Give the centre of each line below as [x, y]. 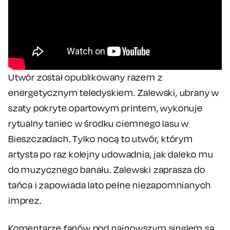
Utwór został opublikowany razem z [85, 77]
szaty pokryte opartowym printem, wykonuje [106, 108]
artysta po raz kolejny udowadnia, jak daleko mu [111, 154]
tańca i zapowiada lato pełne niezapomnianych [110, 185]
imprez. [25, 200]
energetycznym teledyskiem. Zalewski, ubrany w [114, 92]
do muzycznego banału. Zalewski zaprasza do [107, 169]
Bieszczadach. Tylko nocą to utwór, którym [101, 139]
